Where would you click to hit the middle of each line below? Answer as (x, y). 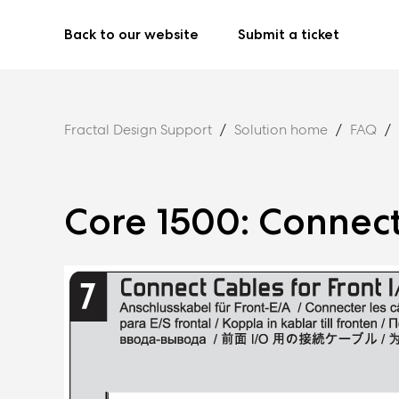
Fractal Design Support (138, 130)
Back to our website (131, 34)
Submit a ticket (289, 34)
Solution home (281, 130)
